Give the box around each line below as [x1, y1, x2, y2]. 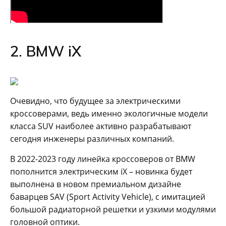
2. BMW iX [10, 41, 81, 60]
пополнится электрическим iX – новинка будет [10, 165, 192, 177]
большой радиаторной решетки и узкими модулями [10, 203, 216, 215]
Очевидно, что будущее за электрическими [10, 95, 181, 106]
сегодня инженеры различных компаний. [10, 133, 174, 144]
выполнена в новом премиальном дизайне [10, 178, 181, 190]
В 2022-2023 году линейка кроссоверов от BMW [10, 153, 195, 164]
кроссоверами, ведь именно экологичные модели [10, 107, 208, 119]
